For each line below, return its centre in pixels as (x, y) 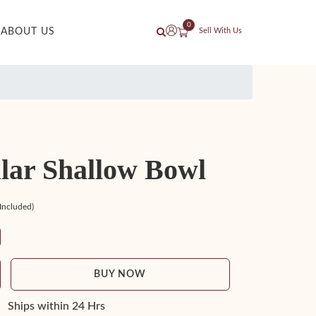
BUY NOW (120, 274)
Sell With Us (220, 31)
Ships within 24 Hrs (56, 306)
